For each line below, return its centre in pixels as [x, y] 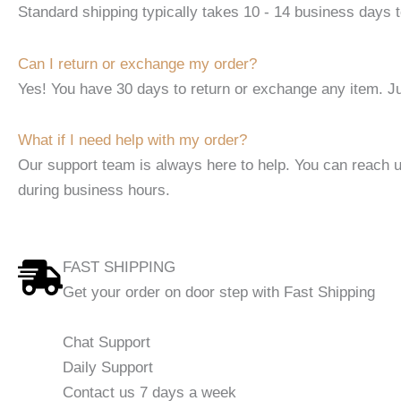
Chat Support [107, 342]
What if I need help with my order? [132, 141]
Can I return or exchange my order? [137, 64]
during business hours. [94, 191]
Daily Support [108, 367]
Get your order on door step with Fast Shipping [219, 292]
